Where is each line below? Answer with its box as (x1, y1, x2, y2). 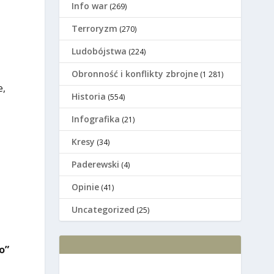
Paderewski (72, 158, 120, 171)
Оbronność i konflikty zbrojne (72, 68, 199, 80)
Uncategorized (72, 204, 135, 216)
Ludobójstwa (72, 45, 127, 57)
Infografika (72, 113, 120, 125)
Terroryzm (72, 23, 118, 35)
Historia (72, 91, 106, 103)
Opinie (72, 181, 100, 193)
